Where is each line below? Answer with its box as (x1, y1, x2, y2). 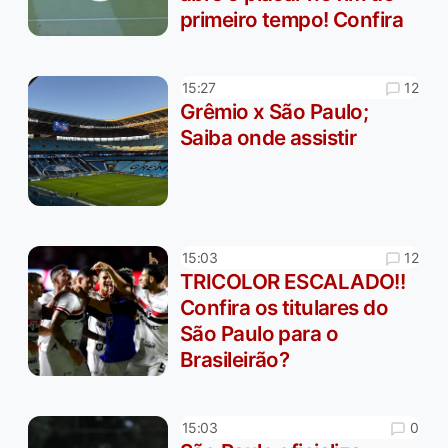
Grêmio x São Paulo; (180, 99, 369, 125)
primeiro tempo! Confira (180, 7, 404, 33)
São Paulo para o (180, 321, 339, 347)
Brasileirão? (180, 347, 290, 373)
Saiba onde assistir (180, 125, 357, 151)
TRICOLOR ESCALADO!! (180, 269, 406, 295)
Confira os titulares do (180, 295, 389, 321)
